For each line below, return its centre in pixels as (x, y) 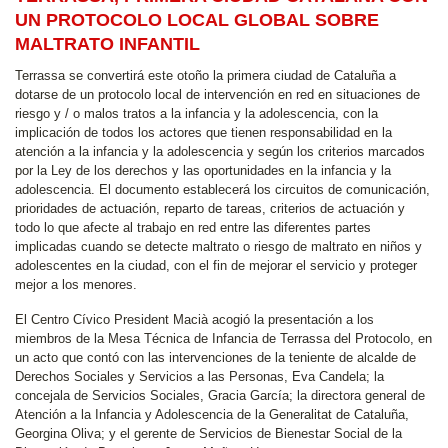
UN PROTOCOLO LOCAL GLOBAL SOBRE (197, 20)
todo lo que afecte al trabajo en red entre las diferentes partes (193, 227)
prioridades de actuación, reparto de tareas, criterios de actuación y (210, 208)
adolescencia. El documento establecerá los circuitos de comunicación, (222, 189)
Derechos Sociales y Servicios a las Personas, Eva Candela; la (199, 376)
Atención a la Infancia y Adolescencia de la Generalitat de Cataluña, (212, 414)
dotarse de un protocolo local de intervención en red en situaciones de (217, 94)
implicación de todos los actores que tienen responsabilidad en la (203, 132)
